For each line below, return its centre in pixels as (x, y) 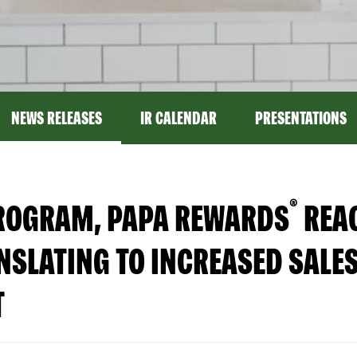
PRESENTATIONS (300, 118)
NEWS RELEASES (56, 118)
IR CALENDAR (178, 118)
